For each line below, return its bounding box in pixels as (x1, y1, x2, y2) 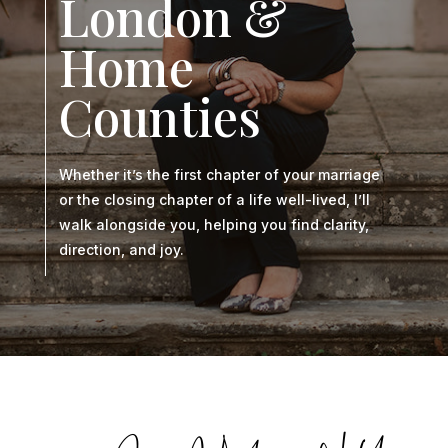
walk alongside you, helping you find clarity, (59, 216, 370, 234)
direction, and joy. (59, 241, 185, 259)
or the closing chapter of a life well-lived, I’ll (59, 191, 371, 209)
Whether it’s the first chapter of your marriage (59, 166, 381, 184)
